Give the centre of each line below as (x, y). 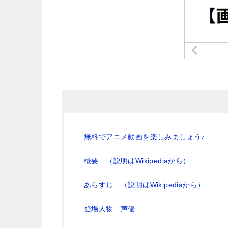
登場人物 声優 (110, 208)
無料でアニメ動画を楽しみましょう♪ (145, 137)
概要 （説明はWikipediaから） (137, 161)
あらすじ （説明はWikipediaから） (145, 184)
